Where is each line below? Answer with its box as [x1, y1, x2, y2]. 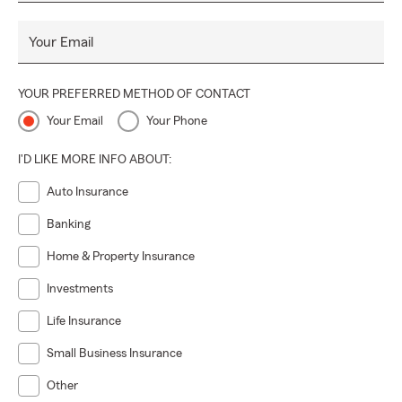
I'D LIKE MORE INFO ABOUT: [18, 153, 171, 166]
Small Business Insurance [47, 347, 182, 360]
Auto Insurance [47, 186, 128, 198]
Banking [47, 218, 91, 231]
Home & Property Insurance [47, 250, 195, 263]
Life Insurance [47, 315, 121, 328]
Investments [47, 283, 113, 295]
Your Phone [146, 115, 207, 127]
